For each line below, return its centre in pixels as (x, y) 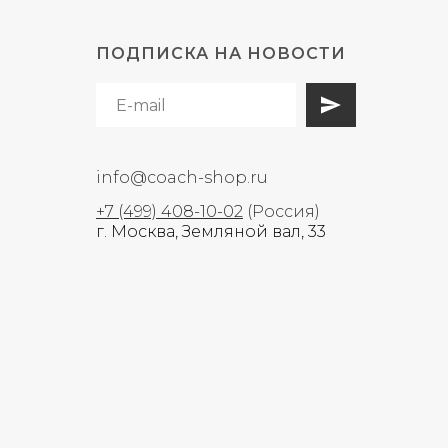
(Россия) (283, 212)
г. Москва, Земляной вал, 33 (211, 232)
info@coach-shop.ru (182, 178)
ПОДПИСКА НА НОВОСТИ (221, 54)
